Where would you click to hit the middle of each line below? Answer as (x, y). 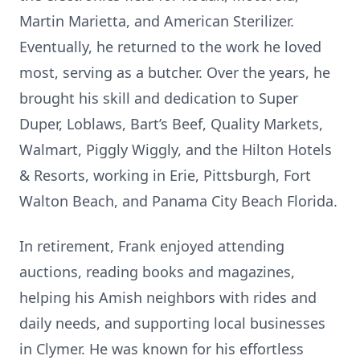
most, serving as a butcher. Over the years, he (175, 72)
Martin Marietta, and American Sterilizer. (157, 21)
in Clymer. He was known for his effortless (162, 349)
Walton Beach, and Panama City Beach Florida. (178, 201)
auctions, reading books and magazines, (157, 272)
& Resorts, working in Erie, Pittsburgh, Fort (165, 175)
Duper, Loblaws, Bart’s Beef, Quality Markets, (171, 124)
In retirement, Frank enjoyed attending (152, 246)
